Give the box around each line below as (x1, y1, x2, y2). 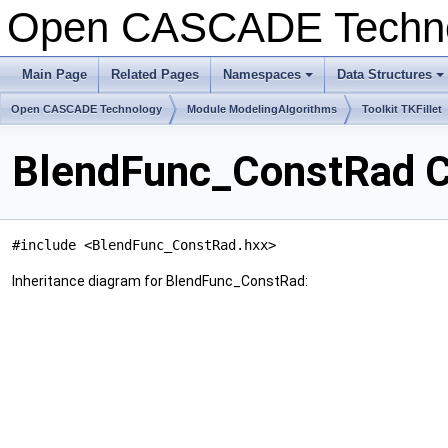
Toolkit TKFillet (362, 103, 442, 115)
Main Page (22, 67, 87, 82)
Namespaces (223, 67, 301, 82)
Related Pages (111, 67, 199, 82)
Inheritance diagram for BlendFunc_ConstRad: (12, 273, 308, 290)
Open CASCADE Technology (11, 103, 162, 115)
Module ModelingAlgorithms (187, 103, 337, 115)
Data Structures (337, 67, 432, 82)
